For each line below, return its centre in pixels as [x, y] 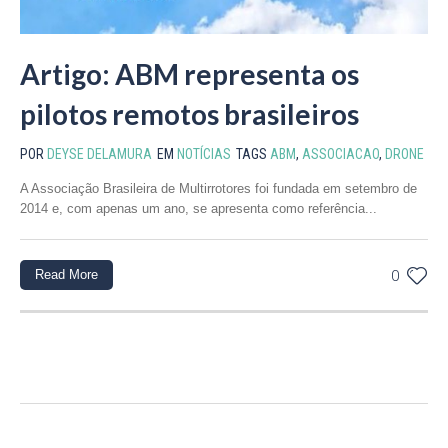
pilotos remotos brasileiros [189, 113]
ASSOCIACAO [340, 153]
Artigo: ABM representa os [189, 73]
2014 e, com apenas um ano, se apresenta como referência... [198, 208]
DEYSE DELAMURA [99, 153]
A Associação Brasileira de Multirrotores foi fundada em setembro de [218, 188]
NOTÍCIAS [204, 153]
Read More [66, 274]
